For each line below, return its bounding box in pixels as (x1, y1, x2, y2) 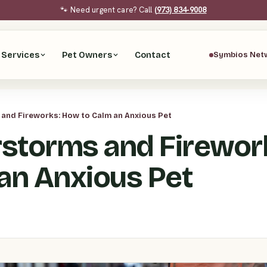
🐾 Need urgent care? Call (60, 5, 154, 15)
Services (1, 49, 40, 60)
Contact (135, 49, 171, 60)
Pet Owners (62, 49, 113, 60)
